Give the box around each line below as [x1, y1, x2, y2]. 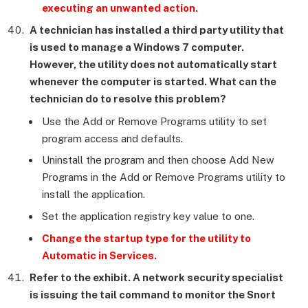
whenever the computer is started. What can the [30, 76, 276, 88]
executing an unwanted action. [42, 1, 198, 14]
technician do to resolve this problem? [30, 93, 226, 105]
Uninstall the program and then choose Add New [42, 154, 274, 166]
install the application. [42, 188, 145, 201]
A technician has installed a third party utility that [30, 24, 284, 36]
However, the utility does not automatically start [30, 58, 277, 71]
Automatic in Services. [42, 249, 157, 261]
